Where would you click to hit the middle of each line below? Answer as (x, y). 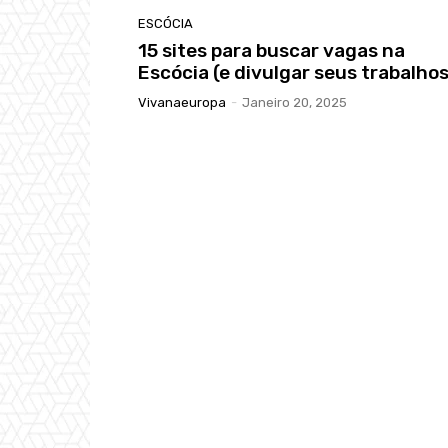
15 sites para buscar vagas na (271, 51)
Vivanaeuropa (182, 103)
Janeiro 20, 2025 (294, 103)
